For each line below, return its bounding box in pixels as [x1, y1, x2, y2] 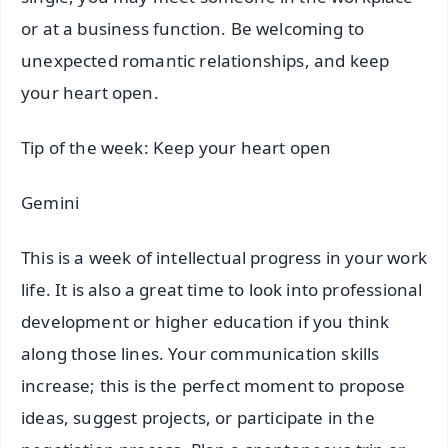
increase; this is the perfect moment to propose [21, 373, 405, 397]
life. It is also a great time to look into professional [21, 277, 423, 301]
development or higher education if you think [21, 309, 390, 333]
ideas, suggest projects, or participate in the [21, 405, 375, 429]
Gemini [21, 190, 80, 214]
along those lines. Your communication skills [21, 341, 380, 365]
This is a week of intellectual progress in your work [21, 245, 427, 269]
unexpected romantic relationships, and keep [21, 48, 390, 72]
